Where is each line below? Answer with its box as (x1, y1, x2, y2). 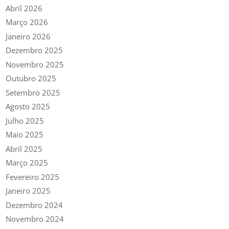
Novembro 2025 (6, 59, 64, 70)
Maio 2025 (6, 129, 44, 140)
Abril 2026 (6, 3, 43, 13)
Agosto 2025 (6, 101, 51, 112)
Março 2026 (6, 17, 49, 28)
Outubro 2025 (6, 73, 57, 84)
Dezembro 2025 (6, 45, 63, 56)
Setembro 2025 (6, 87, 61, 98)
